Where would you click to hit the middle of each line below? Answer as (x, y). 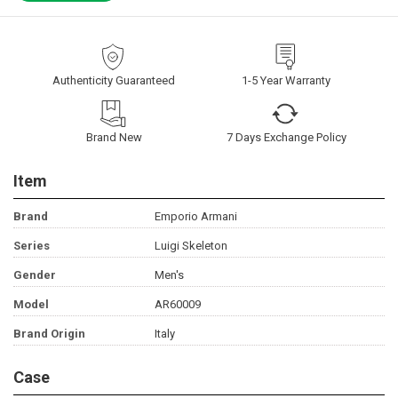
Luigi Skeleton (191, 246)
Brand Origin (49, 334)
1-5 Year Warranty (286, 81)
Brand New (114, 138)
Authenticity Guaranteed (114, 81)
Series (32, 246)
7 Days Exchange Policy (287, 138)
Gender (35, 275)
